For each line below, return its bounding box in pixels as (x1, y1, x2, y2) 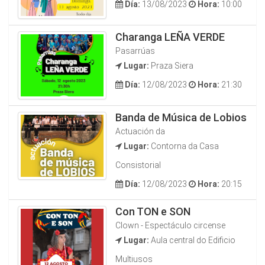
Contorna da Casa (149, 141, 219, 151)
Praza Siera (149, 61, 193, 70)
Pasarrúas (115, 46, 155, 56)
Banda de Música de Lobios (115, 111, 247, 124)
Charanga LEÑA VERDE (115, 31, 225, 43)
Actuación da (115, 127, 165, 136)
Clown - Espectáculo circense (115, 221, 225, 230)
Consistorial (115, 160, 161, 170)
